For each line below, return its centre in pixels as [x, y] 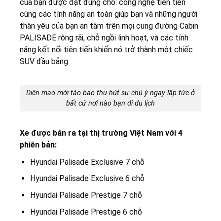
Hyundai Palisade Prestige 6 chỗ [86, 212]
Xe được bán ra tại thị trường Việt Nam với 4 [101, 133]
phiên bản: [39, 145]
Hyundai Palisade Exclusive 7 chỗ [87, 162]
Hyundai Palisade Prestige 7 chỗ [86, 195]
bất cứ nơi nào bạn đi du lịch [110, 104]
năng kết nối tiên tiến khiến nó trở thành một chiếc [106, 50]
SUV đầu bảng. [45, 62]
